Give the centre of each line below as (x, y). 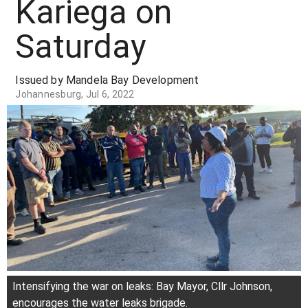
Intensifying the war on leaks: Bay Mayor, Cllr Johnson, (143, 287)
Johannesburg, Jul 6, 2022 (75, 94)
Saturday (81, 46)
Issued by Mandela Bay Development (107, 80)
